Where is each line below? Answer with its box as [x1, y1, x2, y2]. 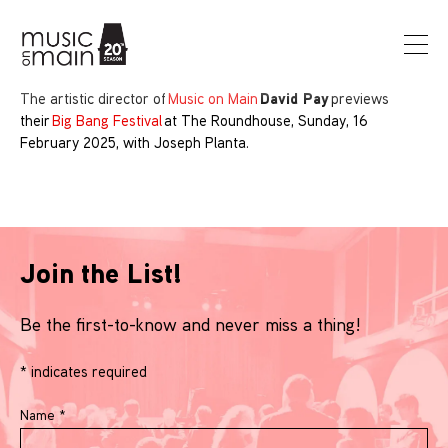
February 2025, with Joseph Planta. [20, 132, 249, 152]
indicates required [27, 361, 147, 381]
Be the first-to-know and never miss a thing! [20, 312, 361, 337]
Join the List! [20, 252, 182, 292]
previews [329, 88, 389, 108]
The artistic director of [20, 88, 168, 108]
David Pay [260, 87, 329, 109]
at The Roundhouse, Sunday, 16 [162, 110, 368, 130]
